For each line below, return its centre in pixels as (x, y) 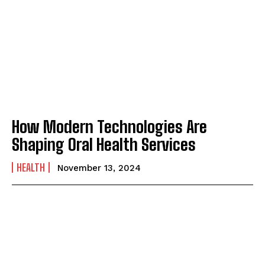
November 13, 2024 (99, 168)
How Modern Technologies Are (109, 126)
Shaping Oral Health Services (104, 144)
